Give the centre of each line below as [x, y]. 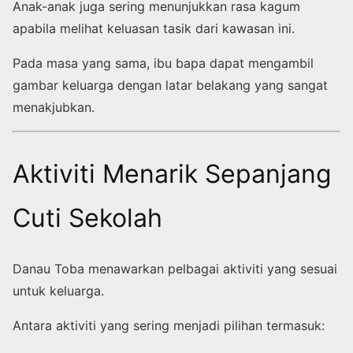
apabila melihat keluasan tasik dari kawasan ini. [154, 29]
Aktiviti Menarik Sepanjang [172, 174]
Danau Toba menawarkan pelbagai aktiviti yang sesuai [175, 268]
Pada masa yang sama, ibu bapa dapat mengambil [163, 63]
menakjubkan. [54, 108]
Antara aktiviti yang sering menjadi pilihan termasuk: [169, 325]
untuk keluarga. [58, 290]
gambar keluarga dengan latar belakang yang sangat [170, 85]
